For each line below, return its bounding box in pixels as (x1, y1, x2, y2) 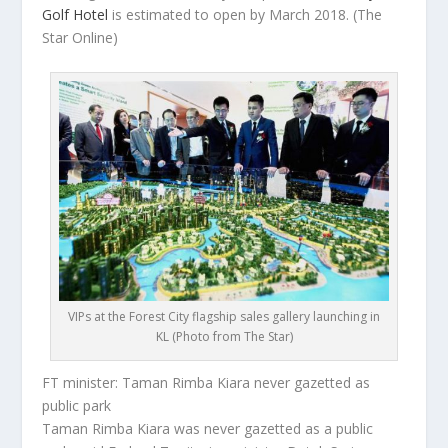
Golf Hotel (42, 5, 109, 25)
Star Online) (42, 28, 119, 48)
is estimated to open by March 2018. (108, 5, 354, 25)
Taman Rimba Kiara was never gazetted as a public (42, 418, 374, 438)
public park (42, 395, 112, 415)
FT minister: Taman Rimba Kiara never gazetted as (42, 372, 371, 392)
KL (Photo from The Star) (155, 327, 293, 345)
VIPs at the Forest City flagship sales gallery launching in (68, 307, 380, 325)
